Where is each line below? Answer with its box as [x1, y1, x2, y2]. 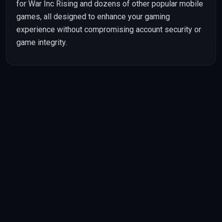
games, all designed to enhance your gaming [16, 12, 170, 21]
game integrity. [16, 38, 67, 47]
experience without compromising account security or [16, 25, 201, 34]
